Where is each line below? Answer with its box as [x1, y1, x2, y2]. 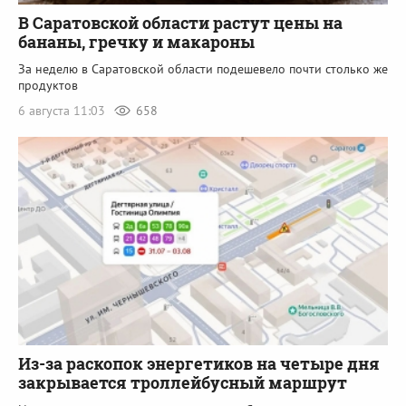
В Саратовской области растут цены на [18, 12, 343, 34]
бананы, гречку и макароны [18, 31, 255, 53]
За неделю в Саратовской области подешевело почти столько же [18, 61, 388, 78]
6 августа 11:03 [18, 102, 109, 120]
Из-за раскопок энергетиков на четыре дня [18, 352, 380, 374]
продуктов [18, 77, 78, 94]
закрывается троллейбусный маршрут [18, 371, 347, 393]
